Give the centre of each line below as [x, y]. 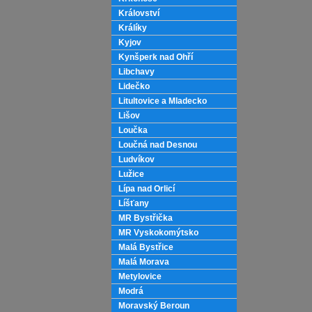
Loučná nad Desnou [158, 145]
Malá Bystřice [146, 247]
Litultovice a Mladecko [163, 101]
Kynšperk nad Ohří [156, 57]
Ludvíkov [136, 159]
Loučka [133, 130]
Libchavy [136, 72]
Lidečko [134, 86]
